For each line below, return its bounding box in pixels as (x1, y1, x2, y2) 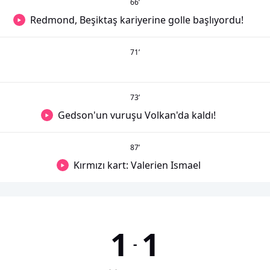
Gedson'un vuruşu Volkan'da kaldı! (58, 108, 216, 122)
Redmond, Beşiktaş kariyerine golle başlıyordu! (30, 13, 243, 27)
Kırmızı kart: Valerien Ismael (73, 159, 201, 172)
